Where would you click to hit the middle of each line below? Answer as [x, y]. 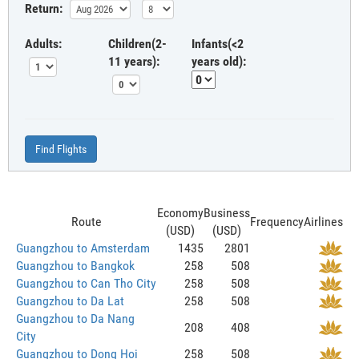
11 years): [134, 61]
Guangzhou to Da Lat [70, 301]
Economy [180, 212]
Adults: [43, 43]
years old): [219, 61]
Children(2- [137, 43]
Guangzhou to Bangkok [75, 265]
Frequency [277, 221]
